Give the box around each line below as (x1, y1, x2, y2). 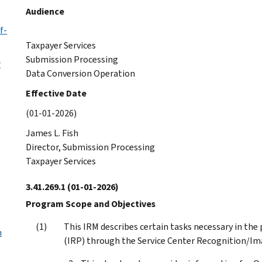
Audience (26, 5, 64, 18)
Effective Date (26, 87, 87, 99)
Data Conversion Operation (26, 67, 135, 80)
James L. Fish (26, 126, 78, 139)
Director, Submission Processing (26, 140, 155, 153)
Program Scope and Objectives (26, 197, 156, 210)
